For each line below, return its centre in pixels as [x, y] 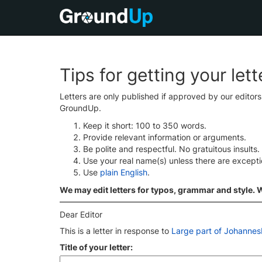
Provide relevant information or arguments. [165, 137]
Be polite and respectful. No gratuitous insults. [171, 149]
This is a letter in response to [116, 231]
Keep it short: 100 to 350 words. [145, 125]
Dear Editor [81, 214]
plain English [124, 172]
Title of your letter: [96, 247]
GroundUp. [80, 108]
